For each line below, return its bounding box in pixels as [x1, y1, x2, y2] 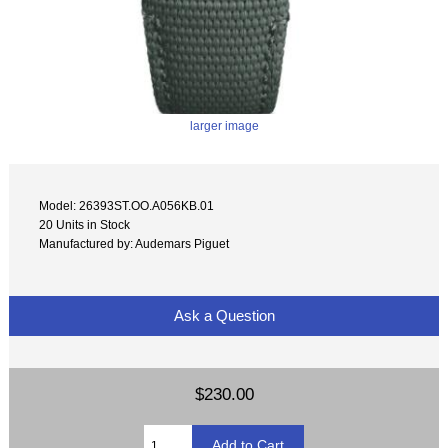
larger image [189, 119, 259, 133]
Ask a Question [169, 307, 279, 325]
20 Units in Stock [39, 217, 131, 231]
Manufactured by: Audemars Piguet [39, 236, 230, 250]
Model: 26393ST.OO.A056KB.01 [39, 198, 215, 212]
